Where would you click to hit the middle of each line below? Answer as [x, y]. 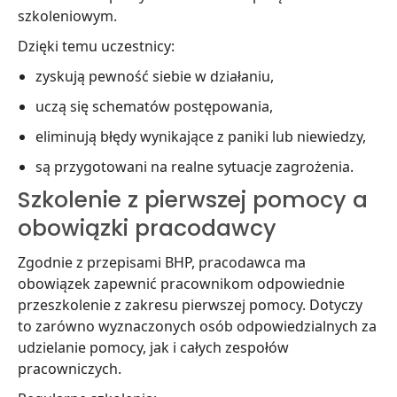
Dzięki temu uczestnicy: [96, 46]
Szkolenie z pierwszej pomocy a [193, 200]
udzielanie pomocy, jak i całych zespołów [153, 347]
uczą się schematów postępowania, [154, 106]
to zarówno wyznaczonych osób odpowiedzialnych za [197, 326]
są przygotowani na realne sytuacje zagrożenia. [195, 167]
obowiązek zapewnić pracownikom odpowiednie [181, 284]
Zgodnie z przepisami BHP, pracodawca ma [162, 262]
